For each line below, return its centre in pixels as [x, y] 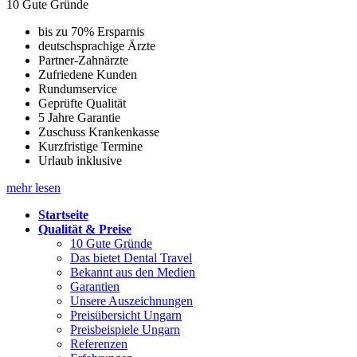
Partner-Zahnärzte [83, 60]
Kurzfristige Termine [90, 146]
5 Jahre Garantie [79, 117]
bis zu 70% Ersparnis [91, 31]
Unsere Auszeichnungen [131, 300]
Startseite [63, 214]
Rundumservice [78, 88]
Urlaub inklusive [80, 160]
